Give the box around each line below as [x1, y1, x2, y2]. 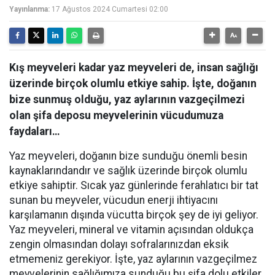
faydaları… [9, 125, 60, 137]
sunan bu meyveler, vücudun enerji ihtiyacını [9, 194, 218, 206]
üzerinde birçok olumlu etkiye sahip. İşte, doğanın [9, 77, 257, 90]
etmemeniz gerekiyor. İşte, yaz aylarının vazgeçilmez [9, 253, 257, 265]
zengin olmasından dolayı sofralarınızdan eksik [9, 238, 229, 250]
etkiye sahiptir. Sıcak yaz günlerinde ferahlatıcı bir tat [9, 179, 258, 192]
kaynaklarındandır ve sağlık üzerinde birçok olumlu [9, 165, 247, 177]
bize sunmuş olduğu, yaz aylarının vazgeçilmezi [9, 93, 245, 106]
